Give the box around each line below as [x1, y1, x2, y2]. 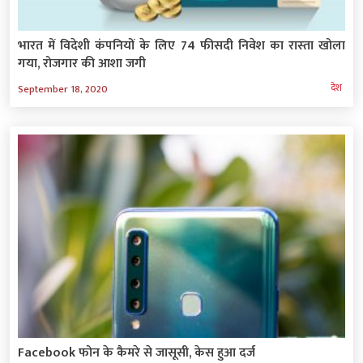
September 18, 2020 [18, 81, 108, 98]
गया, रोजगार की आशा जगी [18, 53, 146, 75]
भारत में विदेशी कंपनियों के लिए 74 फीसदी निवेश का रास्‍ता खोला [18, 35, 345, 58]
